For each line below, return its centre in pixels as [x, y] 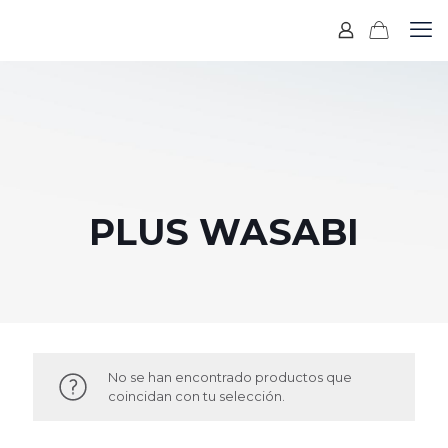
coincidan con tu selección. [196, 396]
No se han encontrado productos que [230, 377]
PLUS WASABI [224, 232]
